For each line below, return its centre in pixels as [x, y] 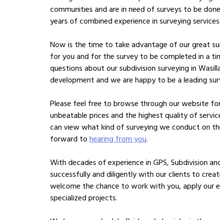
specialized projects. [84, 198]
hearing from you [118, 139]
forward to [70, 139]
